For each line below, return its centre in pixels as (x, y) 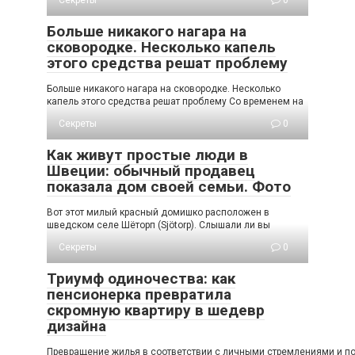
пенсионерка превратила (139, 295)
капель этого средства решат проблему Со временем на (175, 102)
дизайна (76, 326)
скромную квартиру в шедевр (156, 311)
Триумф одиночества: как (141, 279)
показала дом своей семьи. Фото (169, 187)
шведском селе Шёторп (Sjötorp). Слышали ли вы (158, 225)
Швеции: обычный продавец (151, 171)
